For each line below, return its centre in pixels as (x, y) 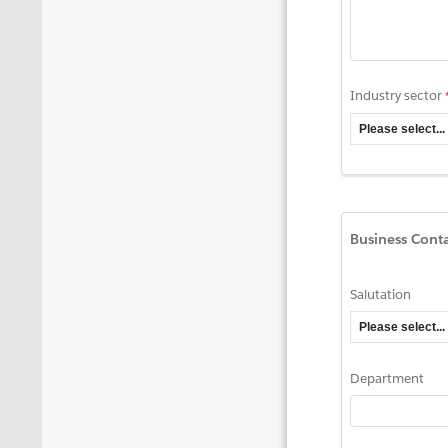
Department (387, 379)
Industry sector (396, 95)
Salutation (380, 295)
